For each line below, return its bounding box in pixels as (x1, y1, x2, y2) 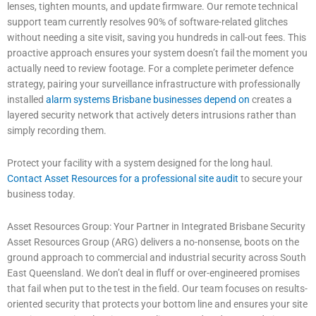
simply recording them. (7, 124, 107, 136)
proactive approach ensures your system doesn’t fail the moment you (7, 47, 308, 59)
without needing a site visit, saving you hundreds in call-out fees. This (7, 31, 306, 43)
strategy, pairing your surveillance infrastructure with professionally (7, 78, 300, 90)
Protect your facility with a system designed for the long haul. (7, 157, 273, 169)
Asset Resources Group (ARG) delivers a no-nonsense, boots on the (7, 236, 299, 248)
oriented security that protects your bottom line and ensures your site (7, 298, 308, 310)
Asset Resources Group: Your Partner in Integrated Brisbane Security (7, 220, 305, 232)
